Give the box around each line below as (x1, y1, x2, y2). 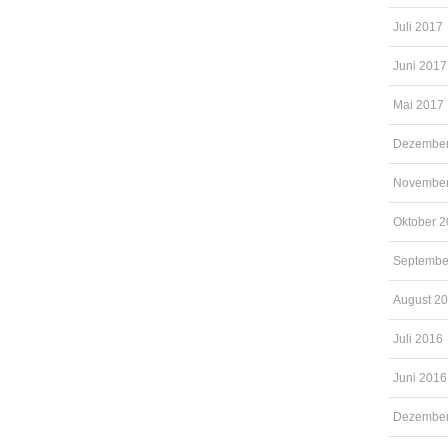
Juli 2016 (393, 332, 443, 346)
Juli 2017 (393, 20, 443, 34)
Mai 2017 (393, 98, 444, 112)
